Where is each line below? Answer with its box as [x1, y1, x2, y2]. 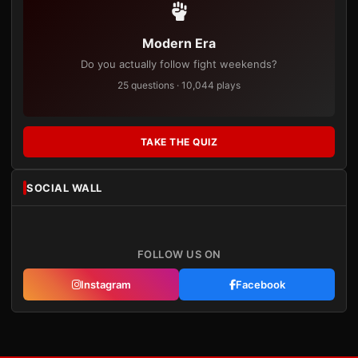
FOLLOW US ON [137, 248, 221, 261]
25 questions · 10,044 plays [117, 79, 241, 91]
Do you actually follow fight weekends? [81, 58, 277, 70]
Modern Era [142, 35, 216, 51]
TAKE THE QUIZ [140, 136, 218, 148]
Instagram [80, 278, 131, 291]
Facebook [235, 278, 285, 291]
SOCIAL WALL [26, 181, 102, 194]
